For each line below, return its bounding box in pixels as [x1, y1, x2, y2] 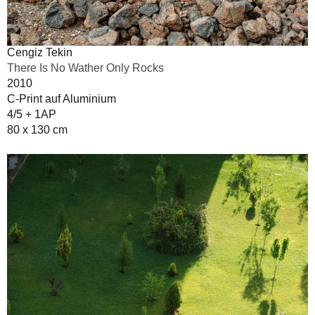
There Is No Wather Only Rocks [7, 62, 164, 75]
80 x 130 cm [7, 124, 67, 136]
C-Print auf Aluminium [7, 93, 116, 105]
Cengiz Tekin [7, 46, 72, 59]
